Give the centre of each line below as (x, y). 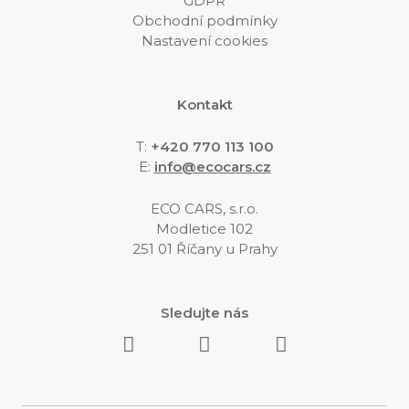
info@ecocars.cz (212, 167)
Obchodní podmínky (204, 21)
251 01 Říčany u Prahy (204, 249)
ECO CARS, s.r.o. (204, 209)
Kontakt (204, 105)
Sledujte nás (204, 313)
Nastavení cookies (204, 41)
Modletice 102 (204, 229)
